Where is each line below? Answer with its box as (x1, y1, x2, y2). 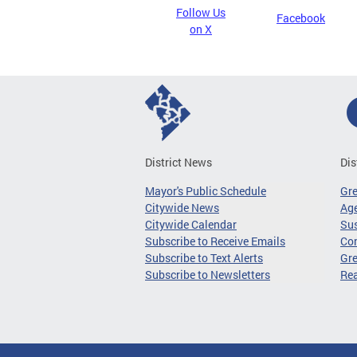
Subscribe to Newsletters (145, 267, 270, 282)
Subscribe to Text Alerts (145, 250, 263, 265)
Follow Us (176, 5, 226, 20)
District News (145, 155, 212, 170)
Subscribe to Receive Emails (145, 233, 285, 249)
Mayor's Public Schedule (145, 183, 266, 198)
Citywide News (145, 200, 219, 215)
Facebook (277, 10, 325, 25)
